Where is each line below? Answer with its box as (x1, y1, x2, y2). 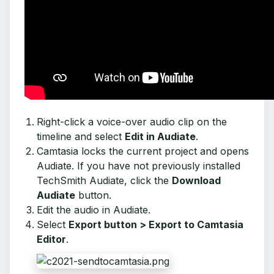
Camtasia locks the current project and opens (37, 145, 249, 157)
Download (172, 174, 221, 187)
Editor (37, 233, 66, 245)
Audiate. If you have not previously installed (37, 160, 240, 172)
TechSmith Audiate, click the (37, 174, 172, 187)
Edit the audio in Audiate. (37, 204, 154, 216)
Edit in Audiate (125, 130, 196, 143)
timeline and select (37, 130, 125, 143)
